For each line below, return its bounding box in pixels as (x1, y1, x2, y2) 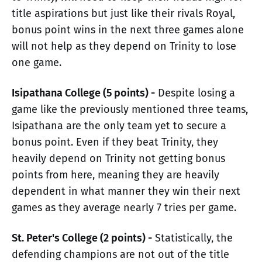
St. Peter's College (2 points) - (12, 231, 152, 244)
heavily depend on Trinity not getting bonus (12, 151, 225, 165)
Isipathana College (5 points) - (12, 86, 155, 99)
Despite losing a (155, 86, 235, 99)
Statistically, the (152, 231, 233, 244)
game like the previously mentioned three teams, (12, 102, 248, 116)
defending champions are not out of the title (12, 247, 229, 261)
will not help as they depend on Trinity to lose (12, 39, 236, 53)
